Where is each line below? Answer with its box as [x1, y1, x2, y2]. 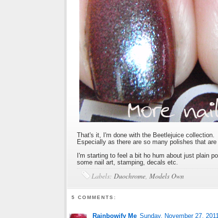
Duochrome [114, 171, 145, 181]
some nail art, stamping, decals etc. [77, 159, 180, 166]
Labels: [91, 171, 114, 181]
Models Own [149, 171, 184, 181]
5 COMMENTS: [72, 194, 117, 200]
